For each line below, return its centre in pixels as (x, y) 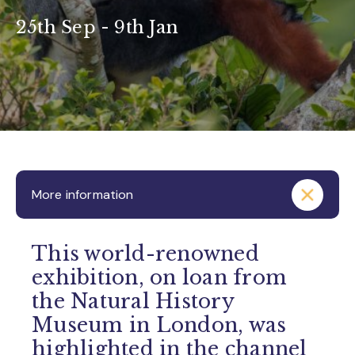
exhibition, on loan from (159, 278)
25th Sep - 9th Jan (97, 27)
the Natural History (133, 302)
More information (83, 195)
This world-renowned (145, 254)
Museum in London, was (159, 325)
